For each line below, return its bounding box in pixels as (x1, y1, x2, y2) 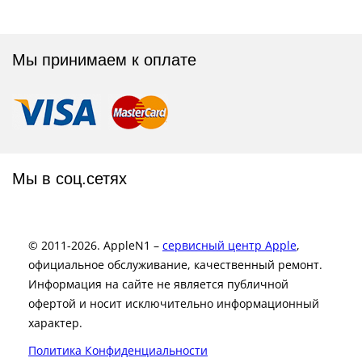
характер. (28, 314, 82, 330)
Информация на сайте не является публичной (28, 276, 288, 292)
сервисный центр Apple (162, 237, 297, 253)
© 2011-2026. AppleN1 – (28, 237, 162, 253)
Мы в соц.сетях (12, 169, 127, 187)
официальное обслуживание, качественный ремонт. (28, 256, 322, 272)
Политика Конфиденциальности (28, 342, 208, 358)
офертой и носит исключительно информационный (28, 295, 319, 311)
